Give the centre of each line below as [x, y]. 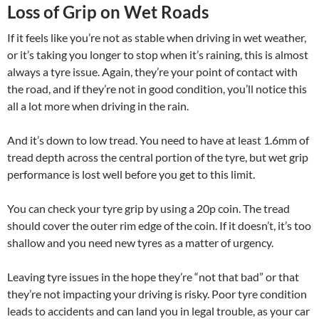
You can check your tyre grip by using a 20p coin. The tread [148, 209]
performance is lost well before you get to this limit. [131, 174]
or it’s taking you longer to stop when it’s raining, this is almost [158, 55]
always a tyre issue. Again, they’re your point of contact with [152, 72]
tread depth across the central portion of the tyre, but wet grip [158, 157]
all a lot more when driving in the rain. [98, 106]
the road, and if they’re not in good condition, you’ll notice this [157, 89]
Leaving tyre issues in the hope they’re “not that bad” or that [153, 277]
